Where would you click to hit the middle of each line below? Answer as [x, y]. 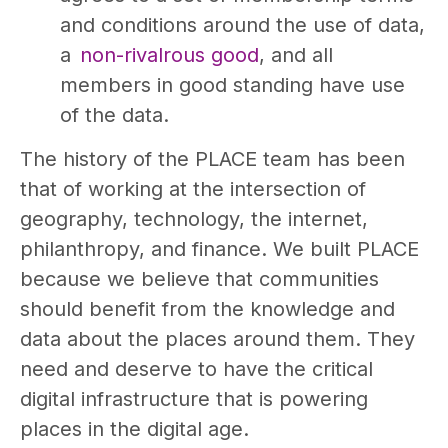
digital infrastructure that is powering [194, 399]
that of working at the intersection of [193, 189]
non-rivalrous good [169, 54]
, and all [296, 54]
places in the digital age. [134, 429]
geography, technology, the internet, [194, 219]
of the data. [114, 114]
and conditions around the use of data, [242, 24]
